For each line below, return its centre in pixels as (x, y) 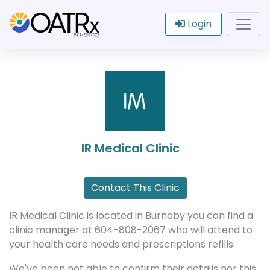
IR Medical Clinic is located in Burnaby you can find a (131, 215)
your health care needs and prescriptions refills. (122, 244)
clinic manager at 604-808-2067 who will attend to (131, 230)
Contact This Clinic (135, 188)
